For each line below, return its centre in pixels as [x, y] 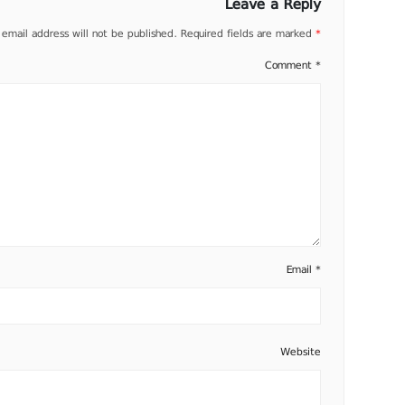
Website [300, 351]
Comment [290, 66]
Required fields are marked [248, 34]
